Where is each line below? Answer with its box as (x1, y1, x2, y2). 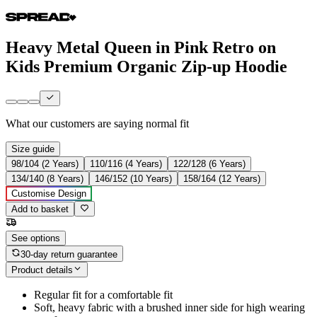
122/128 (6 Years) (173, 158, 246, 170)
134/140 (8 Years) (11, 173, 83, 185)
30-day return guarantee (21, 248, 118, 260)
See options (11, 233, 60, 244)
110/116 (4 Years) (90, 158, 162, 170)
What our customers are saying (6, 117, 143, 130)
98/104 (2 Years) (11, 158, 79, 170)
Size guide (11, 144, 54, 155)
